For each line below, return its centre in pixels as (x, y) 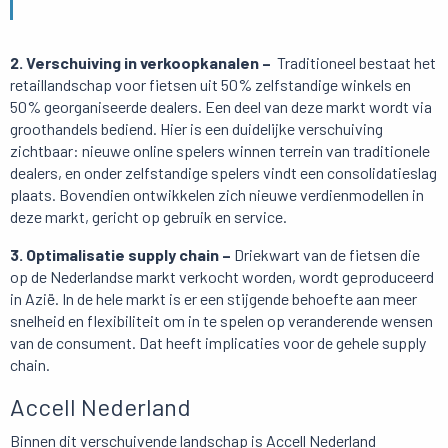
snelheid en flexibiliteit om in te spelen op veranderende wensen (221, 321)
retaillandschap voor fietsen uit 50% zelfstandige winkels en (210, 85)
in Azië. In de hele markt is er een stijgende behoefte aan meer (213, 299)
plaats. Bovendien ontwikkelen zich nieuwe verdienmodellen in (217, 195)
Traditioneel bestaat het (355, 63)
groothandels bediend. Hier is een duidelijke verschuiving (196, 129)
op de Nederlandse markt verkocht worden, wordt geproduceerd (222, 277)
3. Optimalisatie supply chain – (122, 255)
